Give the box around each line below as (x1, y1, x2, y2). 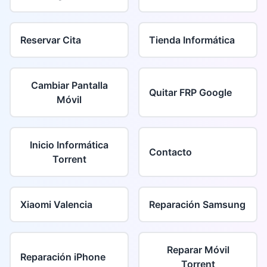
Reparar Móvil (166, 244, 229, 256)
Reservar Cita (20, 34, 81, 46)
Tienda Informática (149, 34, 235, 46)
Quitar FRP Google (149, 86, 232, 98)
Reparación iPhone (20, 251, 105, 263)
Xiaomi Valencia (20, 198, 92, 210)
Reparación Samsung (149, 198, 246, 210)
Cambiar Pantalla (30, 79, 108, 91)
